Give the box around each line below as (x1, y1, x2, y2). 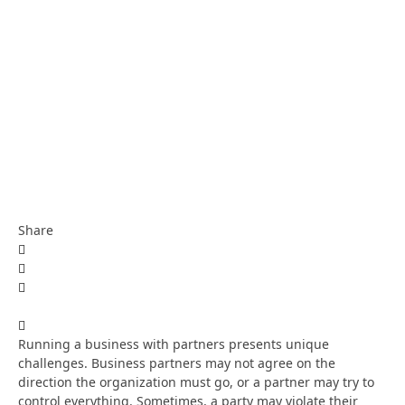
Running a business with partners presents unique (18, 334, 329, 353)
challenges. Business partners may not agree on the (18, 353, 335, 372)
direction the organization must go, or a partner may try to (18, 372, 374, 391)
